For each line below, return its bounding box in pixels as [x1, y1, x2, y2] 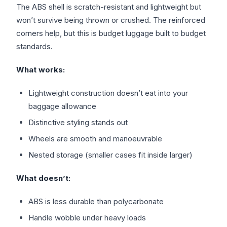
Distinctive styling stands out [28, 118, 128, 127]
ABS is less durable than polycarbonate [28, 197, 164, 206]
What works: [16, 65, 65, 74]
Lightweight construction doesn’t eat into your [28, 88, 188, 98]
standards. [16, 42, 53, 51]
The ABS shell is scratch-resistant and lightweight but [16, 2, 201, 12]
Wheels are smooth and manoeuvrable [28, 134, 162, 143]
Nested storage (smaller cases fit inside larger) [28, 150, 193, 160]
